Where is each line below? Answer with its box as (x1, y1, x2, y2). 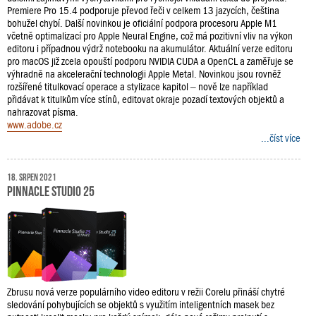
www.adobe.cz (7, 119, 62, 131)
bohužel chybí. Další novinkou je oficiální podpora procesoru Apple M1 (7, 18, 277, 30)
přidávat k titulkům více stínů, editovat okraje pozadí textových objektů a (7, 94, 284, 106)
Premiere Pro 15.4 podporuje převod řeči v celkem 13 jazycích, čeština (7, 5, 279, 17)
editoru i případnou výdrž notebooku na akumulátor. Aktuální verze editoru (7, 43, 293, 55)
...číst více (261, 133, 300, 145)
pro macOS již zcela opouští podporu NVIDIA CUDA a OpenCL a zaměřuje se (7, 56, 293, 68)
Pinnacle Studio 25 (7, 183, 95, 197)
